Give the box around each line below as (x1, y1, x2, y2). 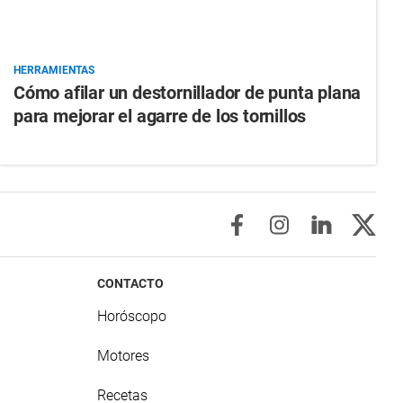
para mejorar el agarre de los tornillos (13, 105, 307, 128)
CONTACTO (97, 276, 165, 291)
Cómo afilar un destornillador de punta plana (13, 82, 362, 104)
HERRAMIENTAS (13, 64, 94, 77)
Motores (97, 347, 150, 365)
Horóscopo (97, 308, 167, 326)
